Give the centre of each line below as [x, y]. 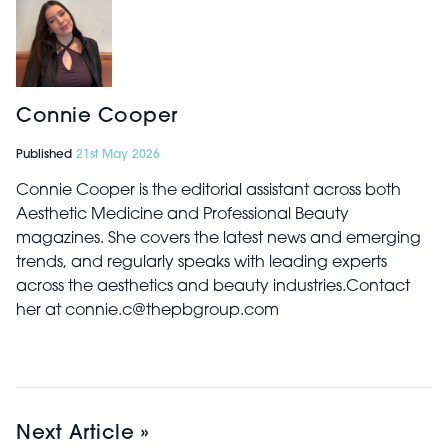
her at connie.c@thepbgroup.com [147, 310]
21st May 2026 [118, 154]
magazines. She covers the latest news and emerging [218, 238]
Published [46, 154]
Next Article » [82, 433]
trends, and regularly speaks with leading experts [201, 262]
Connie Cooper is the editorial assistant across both [208, 190]
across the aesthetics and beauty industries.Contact [213, 286]
